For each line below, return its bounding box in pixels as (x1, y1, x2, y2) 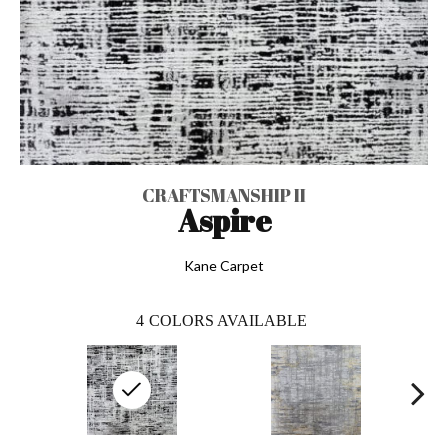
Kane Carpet (184, 256, 264, 274)
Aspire (177, 199, 271, 241)
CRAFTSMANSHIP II (142, 182, 306, 207)
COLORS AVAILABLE (149, 311, 307, 329)
